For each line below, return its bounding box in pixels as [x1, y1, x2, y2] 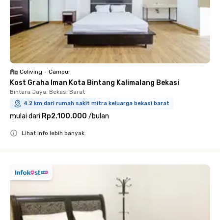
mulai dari [10, 112, 40, 120]
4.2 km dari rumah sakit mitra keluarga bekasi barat [24, 100, 169, 107]
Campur [49, 68, 71, 75]
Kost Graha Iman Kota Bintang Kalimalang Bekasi [10, 79, 179, 87]
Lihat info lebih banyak [22, 130, 84, 137]
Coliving [20, 68, 42, 75]
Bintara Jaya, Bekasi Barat [10, 88, 85, 95]
